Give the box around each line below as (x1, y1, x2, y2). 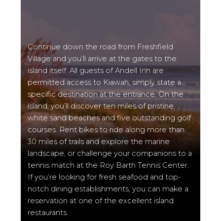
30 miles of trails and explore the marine (28, 137, 170, 146)
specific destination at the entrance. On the (28, 89, 184, 99)
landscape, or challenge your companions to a (28, 148, 192, 158)
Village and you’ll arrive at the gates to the (28, 54, 177, 63)
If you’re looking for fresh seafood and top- (28, 172, 182, 182)
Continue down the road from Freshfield (28, 42, 174, 51)
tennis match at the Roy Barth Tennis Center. (28, 160, 189, 170)
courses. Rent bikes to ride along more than (28, 125, 185, 134)
